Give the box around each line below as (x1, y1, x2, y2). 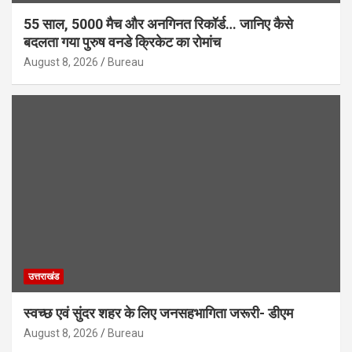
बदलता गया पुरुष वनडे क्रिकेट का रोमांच (24, 34, 221, 51)
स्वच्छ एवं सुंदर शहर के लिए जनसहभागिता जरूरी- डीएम (24, 304, 293, 321)
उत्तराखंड (28, 270, 59, 282)
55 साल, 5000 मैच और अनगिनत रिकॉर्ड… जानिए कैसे (24, 16, 293, 33)
